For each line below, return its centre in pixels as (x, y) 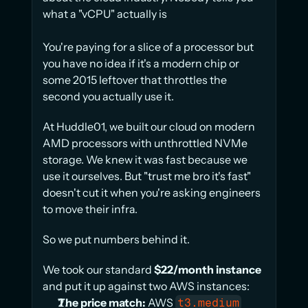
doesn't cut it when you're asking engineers (152, 192)
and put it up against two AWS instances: (146, 286)
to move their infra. (90, 209)
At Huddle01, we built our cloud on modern (149, 126)
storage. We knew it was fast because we (145, 159)
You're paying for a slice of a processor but (148, 47)
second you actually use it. (108, 96)
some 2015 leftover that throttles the (135, 80)
